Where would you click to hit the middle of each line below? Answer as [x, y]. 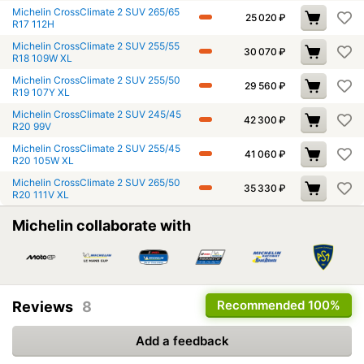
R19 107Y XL [41, 92]
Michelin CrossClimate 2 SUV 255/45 [96, 148]
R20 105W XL [43, 160]
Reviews [44, 307]
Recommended [261, 305]
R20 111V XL [41, 194]
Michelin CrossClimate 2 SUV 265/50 [96, 182]
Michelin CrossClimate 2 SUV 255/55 [96, 45]
